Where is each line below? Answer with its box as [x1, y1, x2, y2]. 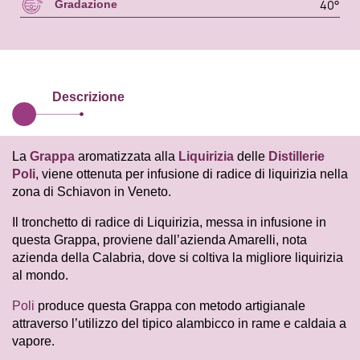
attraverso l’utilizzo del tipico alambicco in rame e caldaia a [12, 317, 346, 331]
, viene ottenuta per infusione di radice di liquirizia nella [35, 167, 348, 182]
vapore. [12, 334, 55, 349]
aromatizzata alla [75, 149, 178, 164]
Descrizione [52, 90, 125, 104]
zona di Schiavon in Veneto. [12, 185, 171, 199]
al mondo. [12, 268, 68, 283]
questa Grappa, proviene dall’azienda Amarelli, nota [12, 233, 307, 247]
